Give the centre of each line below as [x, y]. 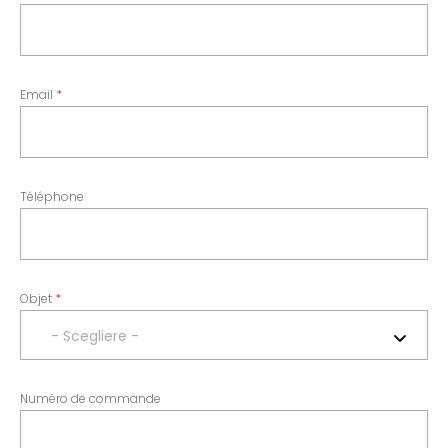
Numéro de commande [90, 398]
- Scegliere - [95, 336]
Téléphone [52, 196]
